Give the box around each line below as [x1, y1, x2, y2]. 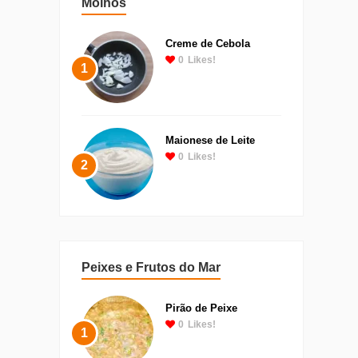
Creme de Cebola [165, 37, 250, 50]
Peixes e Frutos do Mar [82, 260, 221, 274]
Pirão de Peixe [165, 301, 237, 314]
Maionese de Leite [165, 133, 255, 146]
